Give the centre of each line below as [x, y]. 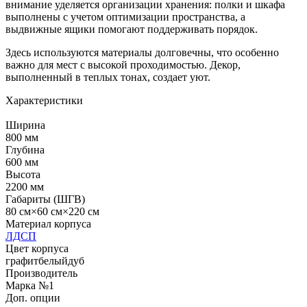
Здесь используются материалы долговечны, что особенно [142, 52]
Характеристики [44, 100]
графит [22, 260]
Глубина [25, 149]
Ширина [25, 125]
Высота [23, 174]
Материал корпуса [48, 223]
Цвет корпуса [37, 248]
